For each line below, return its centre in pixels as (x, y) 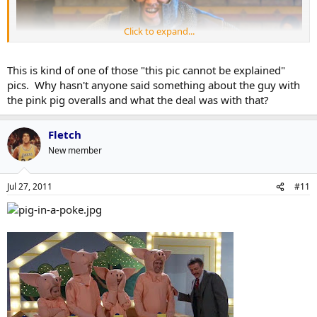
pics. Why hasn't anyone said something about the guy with (154, 85)
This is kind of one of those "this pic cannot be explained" (146, 70)
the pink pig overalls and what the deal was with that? (139, 99)
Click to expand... (159, 31)
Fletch (65, 134)
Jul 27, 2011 (30, 187)
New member (75, 150)
